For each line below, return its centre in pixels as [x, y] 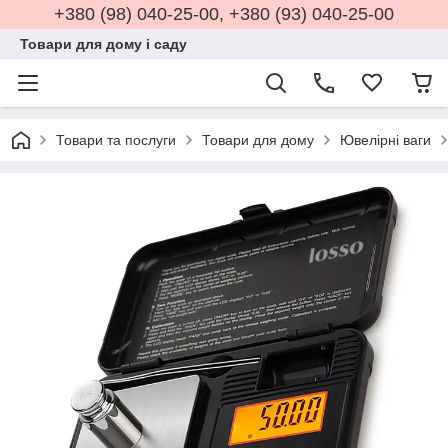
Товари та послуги [116, 140]
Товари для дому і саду [103, 44]
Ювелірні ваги [385, 140]
